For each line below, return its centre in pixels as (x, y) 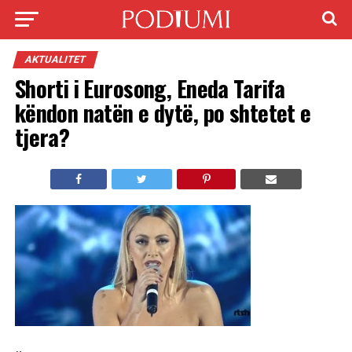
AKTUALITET (55, 59)
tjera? (42, 137)
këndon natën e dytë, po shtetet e (163, 112)
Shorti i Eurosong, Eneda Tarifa (150, 88)
